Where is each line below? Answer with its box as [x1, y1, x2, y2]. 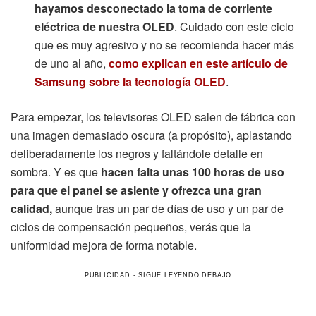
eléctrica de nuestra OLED [35, 18, 175, 35]
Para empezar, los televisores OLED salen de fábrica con [11, 109, 296, 126]
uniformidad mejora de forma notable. [11, 237, 197, 254]
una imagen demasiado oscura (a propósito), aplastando [11, 127, 292, 144]
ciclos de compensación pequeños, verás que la [11, 219, 251, 236]
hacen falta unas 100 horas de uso [98, 164, 284, 181]
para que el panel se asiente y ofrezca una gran [11, 182, 262, 199]
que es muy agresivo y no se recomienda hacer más [35, 37, 295, 54]
